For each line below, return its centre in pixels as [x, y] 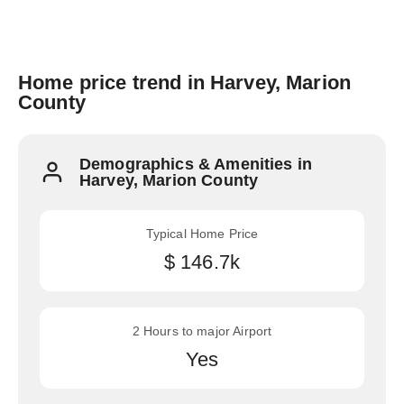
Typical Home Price [202, 234]
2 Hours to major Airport [202, 331]
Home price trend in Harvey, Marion [185, 83]
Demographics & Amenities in [196, 164]
